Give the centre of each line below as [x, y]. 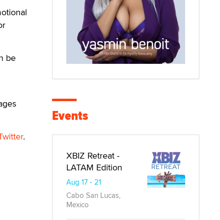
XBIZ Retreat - [93, 155]
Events [70, 115]
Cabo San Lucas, [93, 195]
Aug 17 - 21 [84, 182]
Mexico [78, 204]
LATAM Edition [94, 167]
